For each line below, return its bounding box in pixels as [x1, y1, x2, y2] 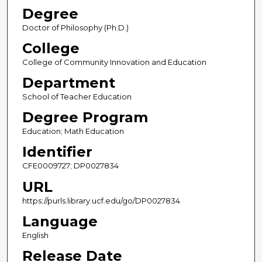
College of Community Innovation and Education [22, 57, 206, 67]
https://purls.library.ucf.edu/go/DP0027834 [22, 195, 180, 205]
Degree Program [22, 109, 148, 126]
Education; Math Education [22, 126, 124, 136]
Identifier [22, 143, 92, 161]
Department [22, 74, 115, 92]
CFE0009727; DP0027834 [22, 161, 119, 171]
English [22, 230, 49, 240]
